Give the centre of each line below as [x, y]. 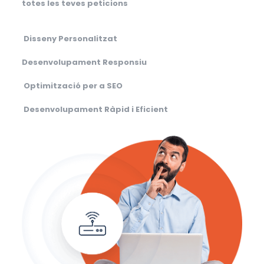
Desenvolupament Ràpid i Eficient [95, 109]
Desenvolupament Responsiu [84, 62]
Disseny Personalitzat [70, 39]
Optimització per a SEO [73, 86]
